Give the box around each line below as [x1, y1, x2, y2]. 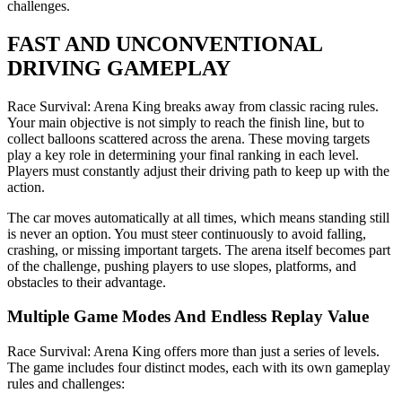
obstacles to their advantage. [7, 274, 166, 290]
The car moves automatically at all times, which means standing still [7, 209, 389, 225]
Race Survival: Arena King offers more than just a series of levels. [7, 343, 380, 359]
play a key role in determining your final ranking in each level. [7, 146, 359, 162]
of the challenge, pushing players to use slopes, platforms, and [7, 258, 356, 274]
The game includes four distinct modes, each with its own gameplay [7, 359, 390, 375]
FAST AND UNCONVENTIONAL [7, 31, 322, 56]
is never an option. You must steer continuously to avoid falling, [7, 225, 366, 241]
